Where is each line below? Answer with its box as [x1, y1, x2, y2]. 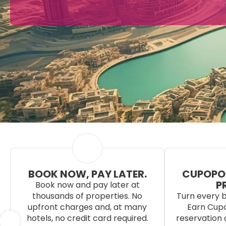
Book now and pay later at [35, 179, 140, 191]
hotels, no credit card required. [26, 212, 148, 224]
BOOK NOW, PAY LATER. [28, 167, 147, 181]
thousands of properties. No [32, 190, 142, 202]
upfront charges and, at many [28, 201, 147, 213]
